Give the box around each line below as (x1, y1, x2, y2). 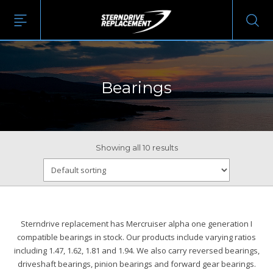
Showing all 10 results (95, 143, 178, 152)
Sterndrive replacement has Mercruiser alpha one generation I (21, 218, 252, 229)
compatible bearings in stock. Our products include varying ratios (17, 232, 256, 243)
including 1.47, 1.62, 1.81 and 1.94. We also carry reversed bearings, (13, 245, 260, 256)
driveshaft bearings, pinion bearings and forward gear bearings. (17, 258, 256, 269)
